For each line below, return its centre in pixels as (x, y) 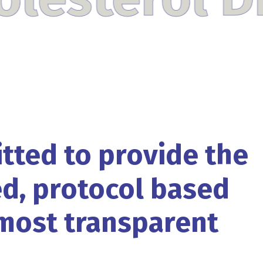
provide (148, 155)
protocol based (131, 189)
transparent (141, 223)
